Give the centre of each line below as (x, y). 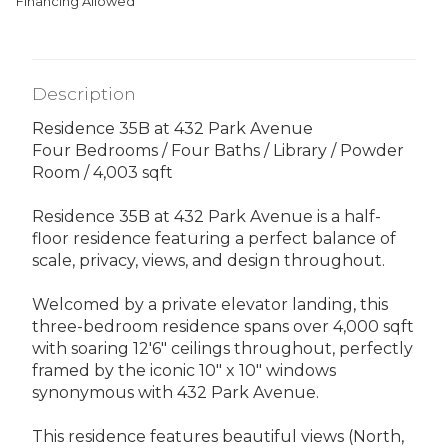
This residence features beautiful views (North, (218, 436)
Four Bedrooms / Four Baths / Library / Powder (218, 150)
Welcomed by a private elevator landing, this (210, 304)
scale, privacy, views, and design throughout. (208, 260)
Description (84, 93)
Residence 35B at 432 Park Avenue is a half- (206, 216)
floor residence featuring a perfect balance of (214, 238)
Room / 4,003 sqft (102, 172)
